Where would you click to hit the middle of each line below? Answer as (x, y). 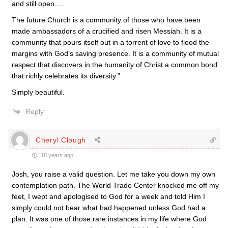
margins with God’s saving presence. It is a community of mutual (115, 53)
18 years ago (56, 155)
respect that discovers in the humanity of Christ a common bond (115, 65)
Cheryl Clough (61, 140)
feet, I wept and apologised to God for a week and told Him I (108, 196)
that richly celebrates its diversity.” (66, 76)
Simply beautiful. (38, 92)
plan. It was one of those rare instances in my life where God (109, 219)
